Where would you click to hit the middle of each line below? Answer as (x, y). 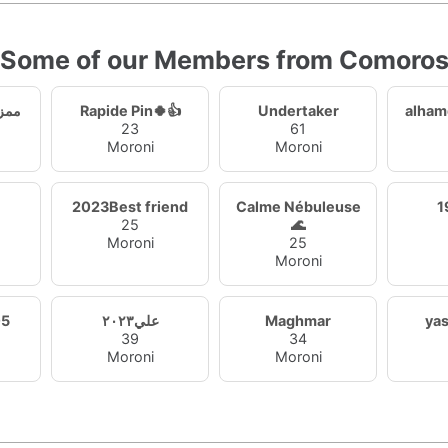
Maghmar (298, 320)
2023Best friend (130, 206)
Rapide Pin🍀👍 (130, 110)
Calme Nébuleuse (298, 206)
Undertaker (298, 110)
